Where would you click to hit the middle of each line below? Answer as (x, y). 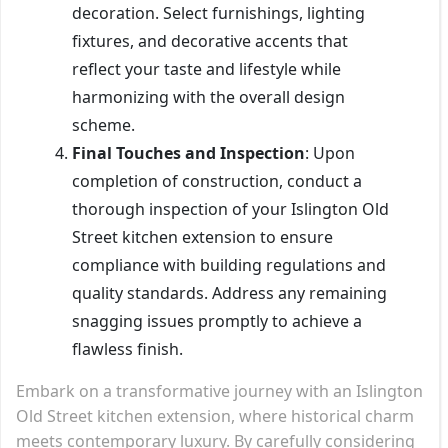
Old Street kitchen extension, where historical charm (215, 415)
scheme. (103, 124)
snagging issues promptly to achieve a (217, 320)
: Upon (330, 152)
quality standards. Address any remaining (229, 292)
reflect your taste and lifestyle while (206, 68)
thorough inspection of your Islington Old (230, 208)
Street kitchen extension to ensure (202, 236)
